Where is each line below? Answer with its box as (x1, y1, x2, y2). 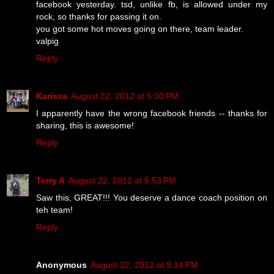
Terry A (36, 175, 65, 185)
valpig (36, 35, 59, 46)
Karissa (36, 91, 67, 101)
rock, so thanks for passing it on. (36, 11, 161, 21)
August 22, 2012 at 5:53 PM (68, 175, 176, 185)
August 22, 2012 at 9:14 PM (91, 259, 198, 270)
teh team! (36, 204, 73, 215)
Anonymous (36, 259, 87, 270)
